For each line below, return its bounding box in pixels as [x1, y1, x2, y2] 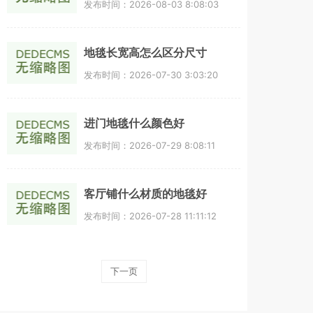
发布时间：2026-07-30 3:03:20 [84, 68, 218, 80]
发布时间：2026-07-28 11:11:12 [84, 210, 217, 221]
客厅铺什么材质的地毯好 [84, 187, 207, 200]
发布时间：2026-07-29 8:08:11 [84, 139, 215, 151]
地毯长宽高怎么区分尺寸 [84, 46, 207, 59]
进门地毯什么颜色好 [84, 117, 184, 129]
